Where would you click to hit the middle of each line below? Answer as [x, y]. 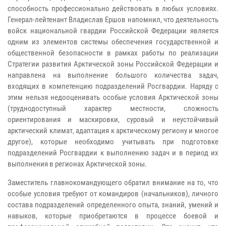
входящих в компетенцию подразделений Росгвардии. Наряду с [113, 86]
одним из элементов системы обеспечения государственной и [113, 42]
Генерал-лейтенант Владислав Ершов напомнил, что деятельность [113, 19]
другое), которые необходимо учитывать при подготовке [113, 142]
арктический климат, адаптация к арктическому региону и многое [113, 130]
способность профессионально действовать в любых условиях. [113, 8]
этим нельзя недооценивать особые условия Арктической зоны [113, 97]
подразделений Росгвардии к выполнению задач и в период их [113, 153]
